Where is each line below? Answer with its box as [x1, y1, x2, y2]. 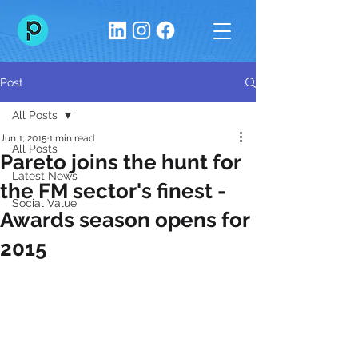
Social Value [12, 197, 77, 209]
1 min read [49, 133, 94, 144]
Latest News [12, 169, 78, 182]
